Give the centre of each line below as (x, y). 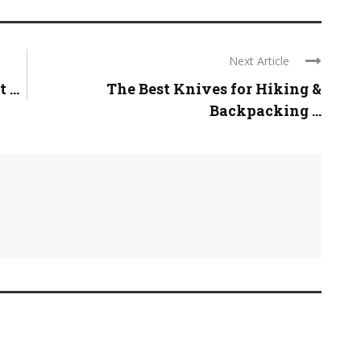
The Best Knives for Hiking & (214, 89)
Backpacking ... (266, 110)
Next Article (259, 61)
